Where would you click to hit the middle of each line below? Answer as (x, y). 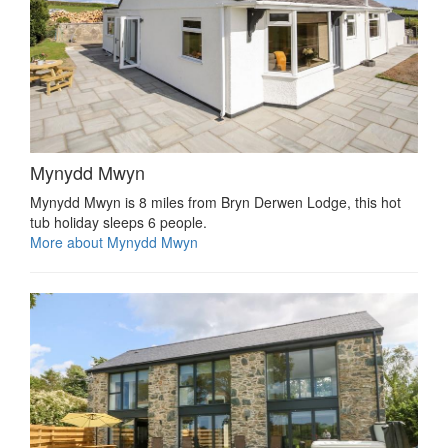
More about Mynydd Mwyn (114, 241)
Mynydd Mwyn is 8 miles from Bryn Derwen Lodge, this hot (215, 201)
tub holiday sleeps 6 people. (118, 221)
